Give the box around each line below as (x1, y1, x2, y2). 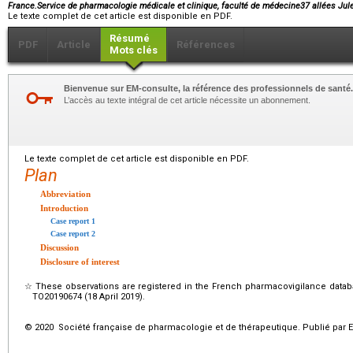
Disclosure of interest (40, 256, 120, 266)
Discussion (40, 242, 79, 252)
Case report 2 (50, 229, 95, 238)
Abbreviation (40, 188, 91, 199)
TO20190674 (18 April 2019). (32, 291, 145, 302)
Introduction (40, 203, 88, 213)
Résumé (110, 32, 150, 44)
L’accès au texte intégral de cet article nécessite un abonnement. (64, 95, 310, 105)
